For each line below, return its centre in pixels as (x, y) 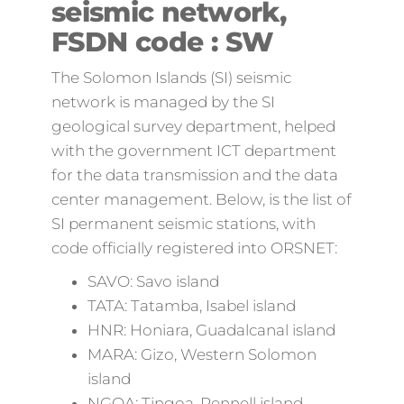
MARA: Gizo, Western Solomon (202, 354)
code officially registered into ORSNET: (194, 248)
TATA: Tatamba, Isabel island (191, 306)
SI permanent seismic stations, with (183, 224)
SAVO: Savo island (153, 281)
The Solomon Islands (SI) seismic (171, 78)
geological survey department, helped (193, 126)
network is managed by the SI (163, 102)
